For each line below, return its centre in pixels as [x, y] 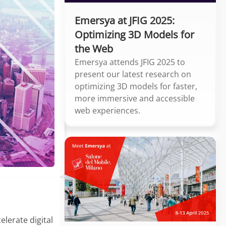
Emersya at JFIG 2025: [125, 20]
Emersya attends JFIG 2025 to [130, 62]
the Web [94, 48]
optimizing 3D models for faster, [136, 86]
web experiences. [107, 110]
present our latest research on [133, 74]
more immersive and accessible [135, 98]
